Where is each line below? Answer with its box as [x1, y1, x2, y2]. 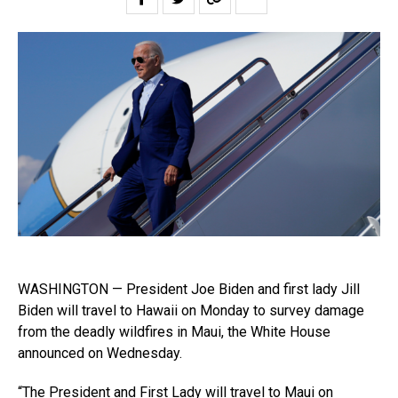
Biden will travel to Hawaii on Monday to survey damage [18, 301, 364, 319]
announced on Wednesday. [18, 344, 182, 362]
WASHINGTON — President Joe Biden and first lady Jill [18, 280, 360, 298]
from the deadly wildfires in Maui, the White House [18, 322, 330, 340]
